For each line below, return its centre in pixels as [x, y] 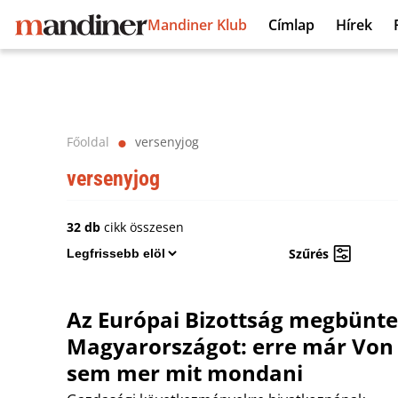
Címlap [291, 24]
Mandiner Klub [197, 24]
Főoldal [88, 142]
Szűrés [309, 253]
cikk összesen [142, 227]
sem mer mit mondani [185, 373]
